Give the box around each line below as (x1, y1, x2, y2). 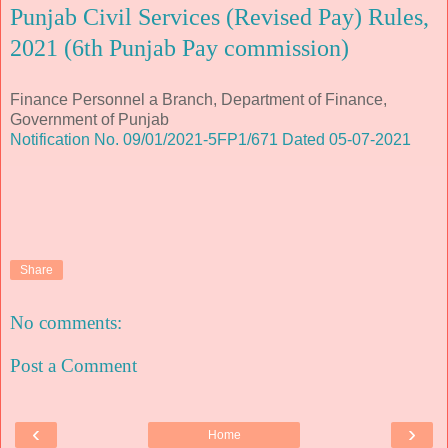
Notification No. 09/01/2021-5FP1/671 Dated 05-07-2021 (10, 130, 411, 148)
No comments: (10, 311, 122, 333)
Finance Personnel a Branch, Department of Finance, (10, 90, 387, 108)
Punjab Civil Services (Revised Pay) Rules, (10, 4, 429, 31)
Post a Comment (10, 355, 137, 377)
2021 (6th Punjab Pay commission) (10, 35, 349, 62)
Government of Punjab (10, 110, 169, 128)
